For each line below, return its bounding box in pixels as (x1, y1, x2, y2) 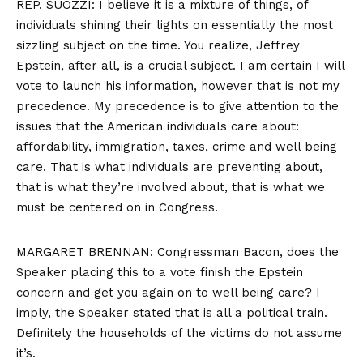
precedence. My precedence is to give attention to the (16, 99, 339, 114)
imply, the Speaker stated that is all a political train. (16, 305, 327, 321)
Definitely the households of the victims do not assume (16, 326, 342, 341)
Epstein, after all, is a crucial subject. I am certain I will (16, 58, 344, 74)
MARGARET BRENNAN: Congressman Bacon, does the (16, 245, 339, 260)
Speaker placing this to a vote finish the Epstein (16, 265, 303, 280)
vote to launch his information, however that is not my (16, 79, 340, 94)
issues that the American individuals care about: (16, 119, 299, 135)
